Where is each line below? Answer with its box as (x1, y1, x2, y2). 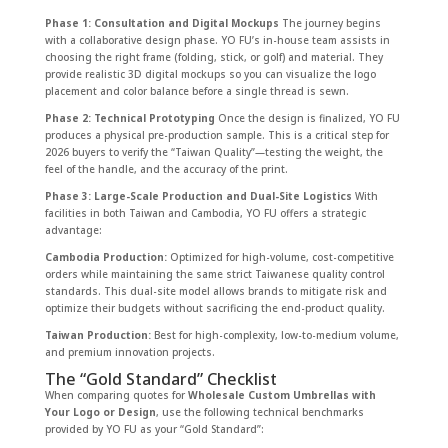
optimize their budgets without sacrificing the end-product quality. (44, 300, 385, 315)
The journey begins (278, 15, 381, 30)
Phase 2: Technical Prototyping (44, 110, 215, 125)
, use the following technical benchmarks (155, 404, 364, 419)
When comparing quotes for (44, 387, 188, 402)
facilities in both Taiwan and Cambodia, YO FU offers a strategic (44, 205, 366, 220)
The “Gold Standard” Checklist (44, 367, 277, 390)
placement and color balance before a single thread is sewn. (44, 83, 349, 98)
